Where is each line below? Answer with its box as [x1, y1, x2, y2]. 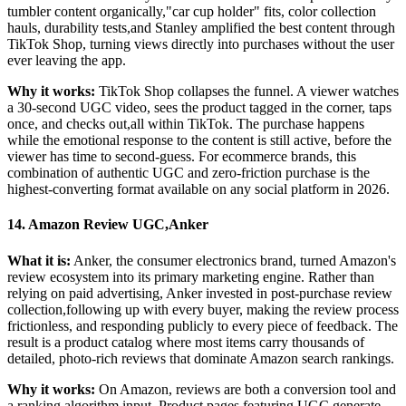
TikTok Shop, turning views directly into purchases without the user [7, 36, 394, 53]
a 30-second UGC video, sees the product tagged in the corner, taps [7, 100, 391, 116]
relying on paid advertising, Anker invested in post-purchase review [7, 285, 392, 301]
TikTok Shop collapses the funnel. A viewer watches [95, 83, 399, 100]
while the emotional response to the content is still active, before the [7, 132, 391, 149]
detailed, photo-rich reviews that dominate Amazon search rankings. [7, 350, 394, 366]
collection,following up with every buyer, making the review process [7, 301, 399, 317]
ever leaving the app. [7, 53, 126, 69]
